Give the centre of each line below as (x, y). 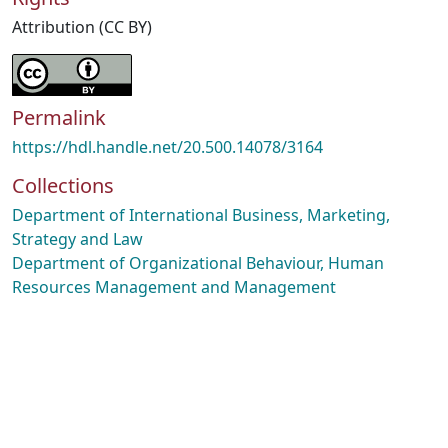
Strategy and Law (77, 239)
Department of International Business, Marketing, (201, 215)
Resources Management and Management (174, 287)
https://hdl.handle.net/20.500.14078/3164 (167, 147)
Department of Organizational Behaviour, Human (198, 263)
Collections (63, 185)
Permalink (59, 117)
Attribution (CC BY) (82, 27)
